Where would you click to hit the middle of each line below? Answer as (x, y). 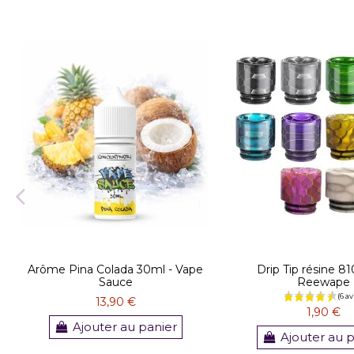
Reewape (323, 282)
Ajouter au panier (125, 326)
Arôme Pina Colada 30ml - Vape (116, 269)
